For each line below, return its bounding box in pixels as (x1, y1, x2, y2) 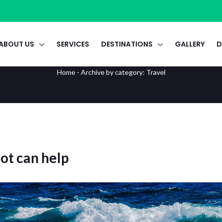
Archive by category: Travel (80, 68, 166, 77)
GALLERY (174, 39, 205, 50)
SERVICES (56, 39, 89, 50)
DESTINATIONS (101, 39, 153, 50)
